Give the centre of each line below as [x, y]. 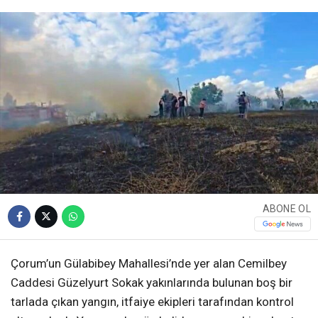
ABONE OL [286, 208]
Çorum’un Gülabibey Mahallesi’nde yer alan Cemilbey [149, 264]
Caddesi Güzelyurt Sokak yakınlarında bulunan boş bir [152, 283]
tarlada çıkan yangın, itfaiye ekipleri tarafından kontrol [152, 302]
